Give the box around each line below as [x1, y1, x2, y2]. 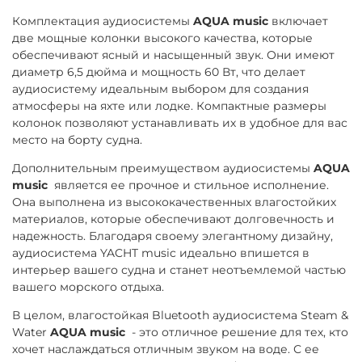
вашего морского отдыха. [12, 279, 164, 294]
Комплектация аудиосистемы [12, 13, 193, 28]
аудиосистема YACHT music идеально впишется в [12, 245, 309, 260]
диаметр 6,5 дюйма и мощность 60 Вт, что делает [12, 64, 305, 79]
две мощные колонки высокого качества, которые [12, 30, 313, 45]
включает [271, 13, 328, 28]
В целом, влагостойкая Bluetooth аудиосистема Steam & [12, 307, 348, 322]
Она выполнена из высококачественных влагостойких [12, 194, 336, 209]
